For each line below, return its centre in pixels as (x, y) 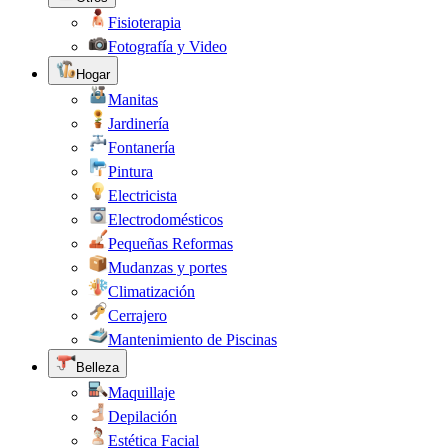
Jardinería (138, 124)
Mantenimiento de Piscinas (192, 340)
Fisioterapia (144, 23)
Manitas (133, 100)
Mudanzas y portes (167, 268)
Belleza (97, 368)
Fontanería (141, 148)
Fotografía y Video (167, 47)
